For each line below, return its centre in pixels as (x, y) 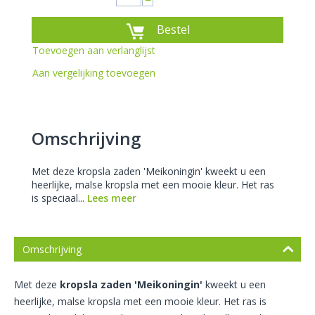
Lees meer (112, 198)
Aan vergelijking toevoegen (94, 73)
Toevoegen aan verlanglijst (94, 51)
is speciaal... (59, 198)
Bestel (173, 30)
